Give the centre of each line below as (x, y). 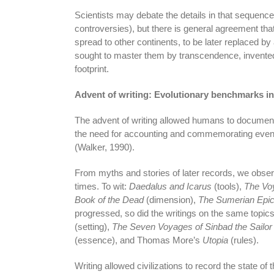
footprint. (91, 68)
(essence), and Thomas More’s (138, 240)
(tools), (228, 186)
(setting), (93, 226)
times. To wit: (102, 186)
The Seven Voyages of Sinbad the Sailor (192, 226)
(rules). (243, 240)
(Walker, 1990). (104, 147)
